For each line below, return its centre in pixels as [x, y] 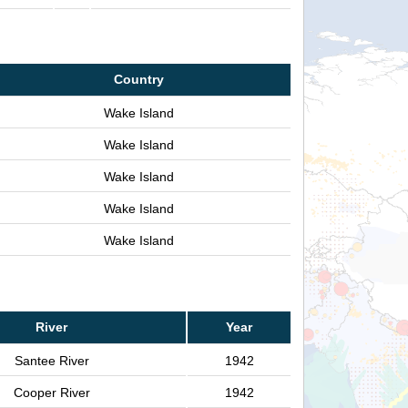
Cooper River [51, 392]
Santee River [51, 360]
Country [139, 80]
